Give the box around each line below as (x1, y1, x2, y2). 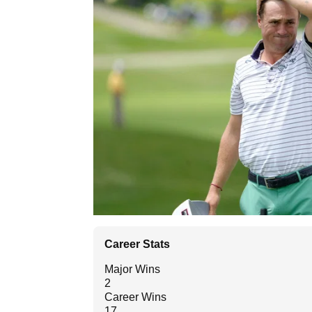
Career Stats (104, 238, 170, 251)
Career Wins (104, 291, 166, 304)
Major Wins (104, 263, 160, 276)
